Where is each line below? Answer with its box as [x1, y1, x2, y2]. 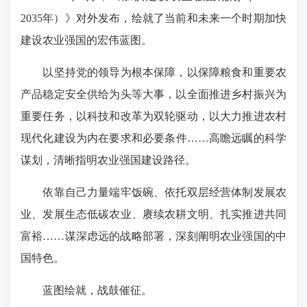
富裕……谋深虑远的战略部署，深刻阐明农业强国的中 [21, 230, 286, 242]
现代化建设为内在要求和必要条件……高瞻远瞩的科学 [21, 132, 286, 144]
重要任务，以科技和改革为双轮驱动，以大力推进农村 [21, 110, 286, 122]
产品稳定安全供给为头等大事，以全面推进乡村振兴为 [21, 88, 286, 100]
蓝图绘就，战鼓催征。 [21, 284, 152, 296]
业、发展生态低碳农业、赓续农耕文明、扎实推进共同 [21, 208, 286, 220]
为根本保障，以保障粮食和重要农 [120, 66, 287, 78]
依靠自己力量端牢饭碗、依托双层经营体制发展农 [21, 186, 286, 198]
